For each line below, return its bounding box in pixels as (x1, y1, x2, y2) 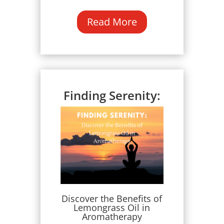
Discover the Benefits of (61, 192, 162, 205)
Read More (86, 15, 137, 29)
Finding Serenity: (63, 87, 160, 104)
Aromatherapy (81, 210, 142, 223)
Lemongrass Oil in (73, 201, 150, 214)
